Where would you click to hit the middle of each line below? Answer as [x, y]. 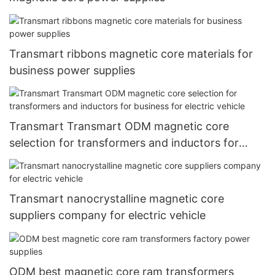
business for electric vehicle [81, 160]
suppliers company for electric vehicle [107, 215]
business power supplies [72, 70]
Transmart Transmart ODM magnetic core [119, 126]
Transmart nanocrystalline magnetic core [117, 199]
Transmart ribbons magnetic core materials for [131, 53]
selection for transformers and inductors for [124, 143]
